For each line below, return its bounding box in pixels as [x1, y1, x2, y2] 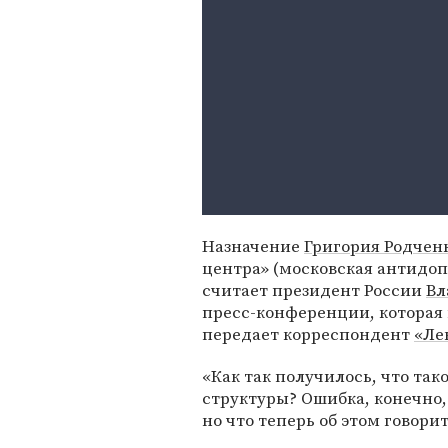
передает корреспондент [202, 322, 414, 346]
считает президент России [202, 278, 426, 302]
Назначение [202, 234, 304, 258]
